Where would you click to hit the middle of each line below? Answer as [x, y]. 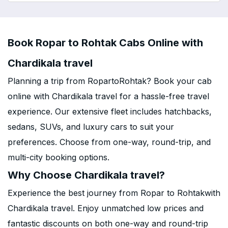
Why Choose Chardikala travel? [86, 175]
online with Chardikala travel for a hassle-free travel [108, 96]
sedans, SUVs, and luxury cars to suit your [91, 127]
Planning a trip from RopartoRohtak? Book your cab [110, 81]
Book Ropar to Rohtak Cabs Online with [105, 43]
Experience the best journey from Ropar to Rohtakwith [114, 193]
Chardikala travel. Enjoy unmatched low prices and [106, 208]
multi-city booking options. [59, 157]
